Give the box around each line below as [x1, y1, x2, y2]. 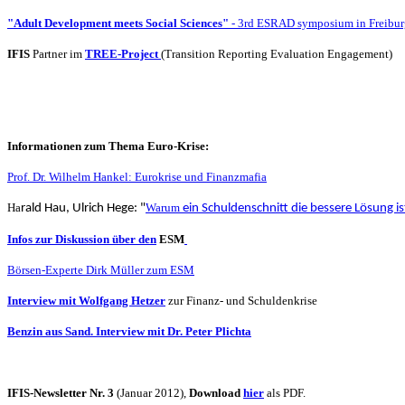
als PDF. [267, 385, 306, 400]
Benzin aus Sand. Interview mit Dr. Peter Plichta [7, 324, 251, 338]
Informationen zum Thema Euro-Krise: [7, 138, 209, 153]
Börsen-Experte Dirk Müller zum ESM [7, 262, 194, 277]
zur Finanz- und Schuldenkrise [165, 293, 317, 307]
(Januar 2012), [117, 385, 189, 400]
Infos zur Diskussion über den [7, 231, 156, 246]
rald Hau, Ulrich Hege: [21, 201, 140, 215]
